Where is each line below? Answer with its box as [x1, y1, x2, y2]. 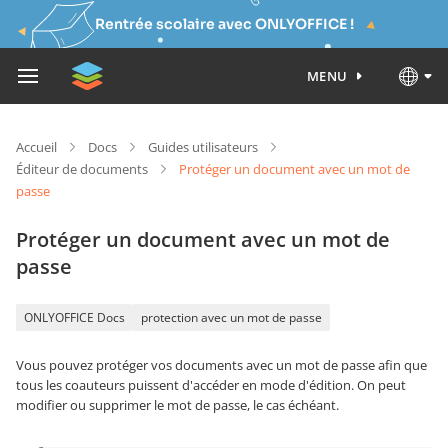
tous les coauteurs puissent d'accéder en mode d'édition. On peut [16, 376, 406, 394]
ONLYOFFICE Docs [24, 309, 125, 326]
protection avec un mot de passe [141, 309, 322, 326]
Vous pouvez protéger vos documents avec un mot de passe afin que [16, 356, 427, 374]
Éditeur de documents [16, 160, 148, 178]
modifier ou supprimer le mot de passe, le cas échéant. [16, 396, 339, 414]
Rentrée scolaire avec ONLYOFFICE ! [94, 15, 354, 33]
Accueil [16, 138, 57, 156]
